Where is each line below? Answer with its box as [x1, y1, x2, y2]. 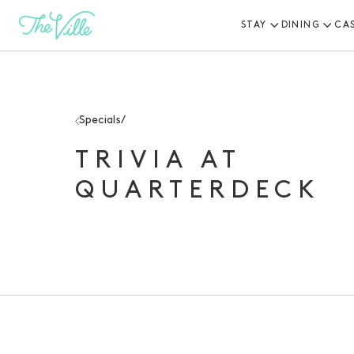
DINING [281, 21, 321, 30]
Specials [79, 115, 121, 126]
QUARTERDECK [75, 179, 321, 204]
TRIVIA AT [75, 149, 241, 174]
